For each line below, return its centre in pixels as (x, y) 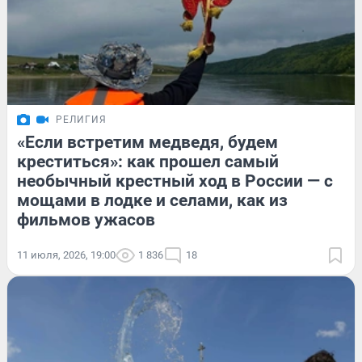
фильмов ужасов (86, 219)
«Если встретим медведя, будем (147, 142)
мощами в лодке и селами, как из (152, 200)
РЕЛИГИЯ (81, 119)
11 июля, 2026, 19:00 (66, 255)
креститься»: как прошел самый (148, 161)
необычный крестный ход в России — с (175, 181)
